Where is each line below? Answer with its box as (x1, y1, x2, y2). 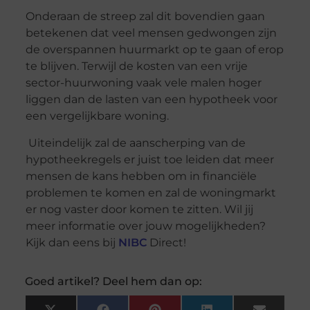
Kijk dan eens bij (25, 235, 118, 249)
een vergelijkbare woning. (25, 109, 169, 123)
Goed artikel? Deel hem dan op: (24, 275, 202, 289)
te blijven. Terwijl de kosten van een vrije (25, 60, 248, 73)
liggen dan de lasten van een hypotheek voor (25, 93, 277, 107)
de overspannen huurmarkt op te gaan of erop (25, 43, 284, 57)
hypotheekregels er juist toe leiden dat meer (25, 152, 274, 166)
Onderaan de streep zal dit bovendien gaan (25, 10, 265, 24)
